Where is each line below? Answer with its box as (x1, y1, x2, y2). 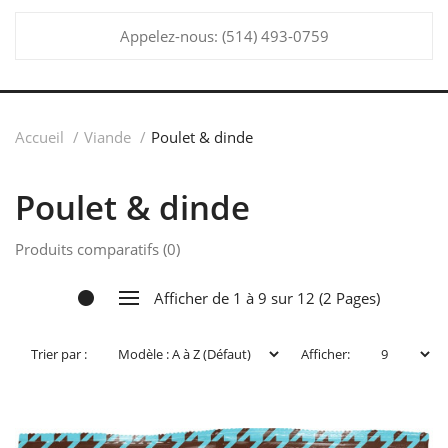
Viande (84, 127, 131, 147)
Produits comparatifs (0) (15, 239, 180, 259)
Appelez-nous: (119, 26, 222, 46)
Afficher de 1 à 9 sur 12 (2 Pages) (154, 288, 380, 308)
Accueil (15, 127, 64, 147)
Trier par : (30, 345, 87, 363)
